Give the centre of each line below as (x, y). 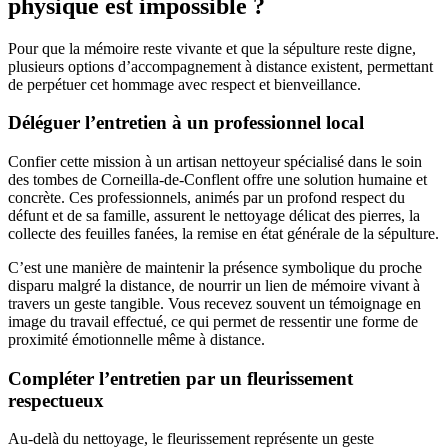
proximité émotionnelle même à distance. (136, 339)
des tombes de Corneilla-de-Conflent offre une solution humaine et (217, 179)
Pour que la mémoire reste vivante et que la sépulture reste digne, (212, 48)
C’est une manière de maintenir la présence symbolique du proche (215, 267)
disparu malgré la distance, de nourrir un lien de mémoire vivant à (214, 285)
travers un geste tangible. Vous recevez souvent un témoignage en (214, 303)
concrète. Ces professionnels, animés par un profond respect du (206, 197)
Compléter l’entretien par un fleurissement (180, 378)
